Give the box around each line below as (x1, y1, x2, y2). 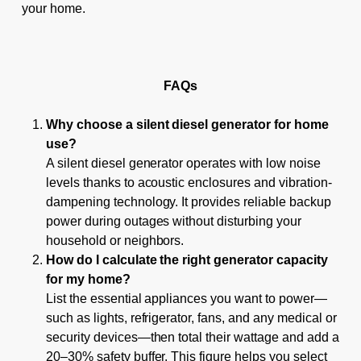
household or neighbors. (45, 233, 185, 247)
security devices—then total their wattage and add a (45, 330, 339, 344)
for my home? (45, 272, 131, 286)
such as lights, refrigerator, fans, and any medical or (45, 310, 337, 325)
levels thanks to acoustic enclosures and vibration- (45, 175, 332, 189)
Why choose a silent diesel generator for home (45, 117, 329, 131)
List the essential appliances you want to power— (45, 291, 327, 305)
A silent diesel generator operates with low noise (45, 156, 321, 170)
